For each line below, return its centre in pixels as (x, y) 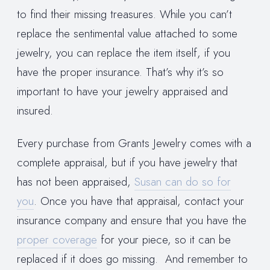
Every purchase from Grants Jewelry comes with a (134, 143)
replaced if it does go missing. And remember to (132, 259)
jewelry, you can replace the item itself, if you (124, 53)
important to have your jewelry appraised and (122, 92)
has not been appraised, (76, 181)
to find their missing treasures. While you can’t (124, 14)
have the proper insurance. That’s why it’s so (120, 72)
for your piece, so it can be (164, 239)
